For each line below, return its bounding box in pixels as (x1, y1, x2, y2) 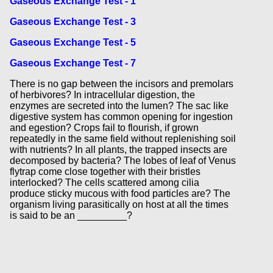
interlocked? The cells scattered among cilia (9, 177, 199, 188)
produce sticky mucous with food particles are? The (9, 188, 230, 199)
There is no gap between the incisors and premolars (9, 78, 233, 89)
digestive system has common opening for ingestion (9, 111, 233, 122)
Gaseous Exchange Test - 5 (9, 37, 136, 48)
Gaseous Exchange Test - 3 (9, 16, 136, 27)
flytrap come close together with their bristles (9, 166, 200, 177)
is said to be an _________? (9, 210, 132, 221)
